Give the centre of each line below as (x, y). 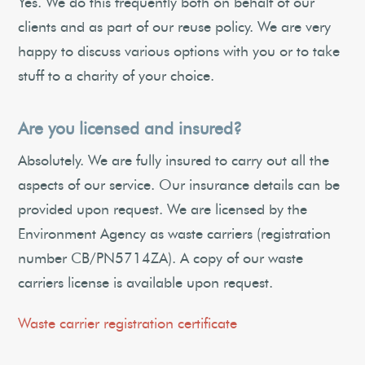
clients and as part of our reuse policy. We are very (175, 28)
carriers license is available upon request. (146, 284)
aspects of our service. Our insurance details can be (179, 186)
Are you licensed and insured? (130, 129)
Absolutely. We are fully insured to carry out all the (174, 161)
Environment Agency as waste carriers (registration (175, 235)
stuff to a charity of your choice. (117, 77)
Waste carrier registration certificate (128, 324)
